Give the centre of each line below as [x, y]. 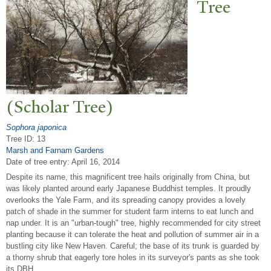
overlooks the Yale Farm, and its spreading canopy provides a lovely [126, 200]
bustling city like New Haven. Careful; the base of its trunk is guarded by [133, 246]
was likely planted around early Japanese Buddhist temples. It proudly [129, 189]
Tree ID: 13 [26, 139]
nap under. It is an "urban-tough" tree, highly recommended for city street [133, 223]
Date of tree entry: [39, 162]
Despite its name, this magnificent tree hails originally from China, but [128, 177]
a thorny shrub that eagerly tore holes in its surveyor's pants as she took [133, 258]
